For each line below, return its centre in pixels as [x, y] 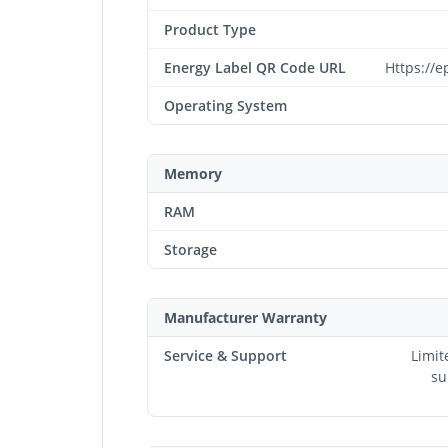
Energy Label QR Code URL [255, 67]
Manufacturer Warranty [245, 317]
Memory [193, 173]
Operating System [225, 105]
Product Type [210, 29]
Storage [190, 249]
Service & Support [225, 355]
